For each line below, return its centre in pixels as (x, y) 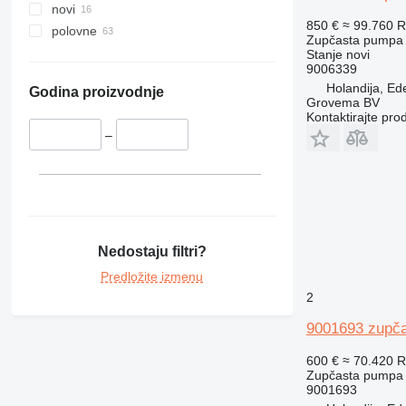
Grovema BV (343, 102)
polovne (74, 31)
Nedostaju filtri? (152, 251)
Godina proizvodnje (96, 92)
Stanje (324, 54)
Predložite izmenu (152, 276)
